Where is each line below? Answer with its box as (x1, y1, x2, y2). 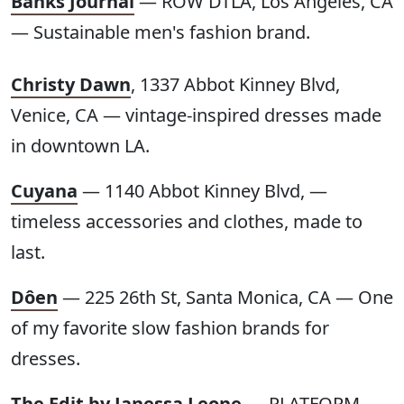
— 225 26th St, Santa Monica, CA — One (58, 285, 393, 310)
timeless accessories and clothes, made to (11, 209, 363, 234)
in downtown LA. (11, 133, 150, 159)
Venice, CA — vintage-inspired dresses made (11, 103, 381, 128)
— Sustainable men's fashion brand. (11, 20, 310, 45)
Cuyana (11, 179, 78, 204)
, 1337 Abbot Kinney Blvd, (131, 72, 340, 97)
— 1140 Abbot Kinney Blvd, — (78, 179, 327, 204)
